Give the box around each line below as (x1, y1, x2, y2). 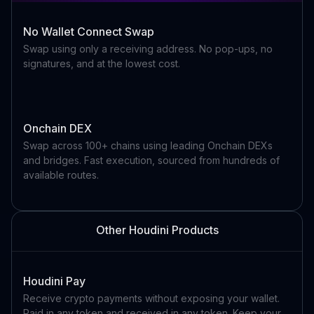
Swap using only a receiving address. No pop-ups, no (23, 42, 273, 55)
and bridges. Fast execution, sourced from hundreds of (23, 153, 280, 166)
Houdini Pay (23, 273, 86, 288)
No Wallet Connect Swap (23, 24, 154, 39)
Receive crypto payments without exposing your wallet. (23, 292, 280, 304)
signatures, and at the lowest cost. (23, 57, 180, 69)
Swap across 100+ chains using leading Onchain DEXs (23, 139, 273, 151)
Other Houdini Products (95, 222, 219, 237)
